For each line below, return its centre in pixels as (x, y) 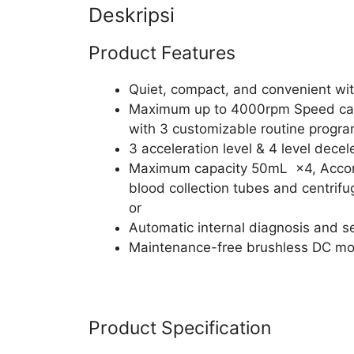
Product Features (162, 53)
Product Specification (180, 328)
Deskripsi (132, 15)
